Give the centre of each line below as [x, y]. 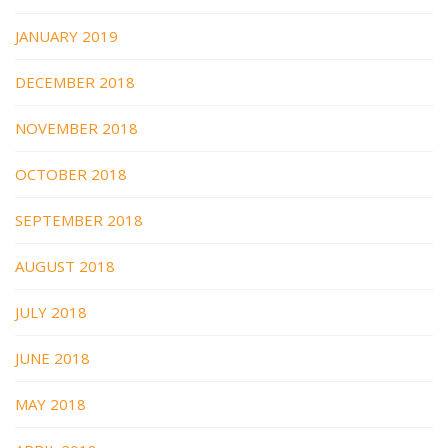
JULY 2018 [51, 312]
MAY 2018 [50, 404]
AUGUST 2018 [65, 266]
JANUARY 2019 [66, 36]
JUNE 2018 [52, 358]
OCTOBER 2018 [71, 174]
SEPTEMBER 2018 [79, 220]
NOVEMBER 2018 [76, 128]
